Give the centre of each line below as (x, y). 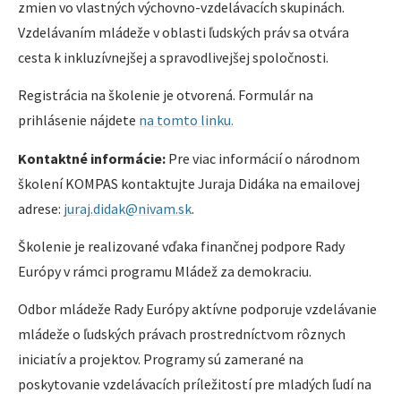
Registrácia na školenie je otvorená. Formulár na (166, 95)
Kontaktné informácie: (92, 158)
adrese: (41, 208)
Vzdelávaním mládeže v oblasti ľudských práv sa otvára (183, 32)
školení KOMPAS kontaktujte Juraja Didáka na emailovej (189, 183)
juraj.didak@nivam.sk (128, 208)
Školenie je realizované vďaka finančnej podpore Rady (181, 247)
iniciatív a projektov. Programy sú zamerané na (161, 359)
